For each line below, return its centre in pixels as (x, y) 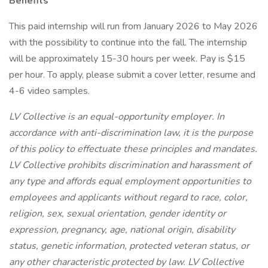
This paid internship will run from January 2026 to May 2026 (133, 26)
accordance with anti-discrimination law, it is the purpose (131, 133)
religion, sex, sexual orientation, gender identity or (118, 214)
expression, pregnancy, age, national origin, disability (122, 230)
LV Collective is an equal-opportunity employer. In (117, 117)
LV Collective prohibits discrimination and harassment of (130, 165)
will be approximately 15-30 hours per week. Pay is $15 (127, 59)
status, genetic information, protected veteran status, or (129, 246)
